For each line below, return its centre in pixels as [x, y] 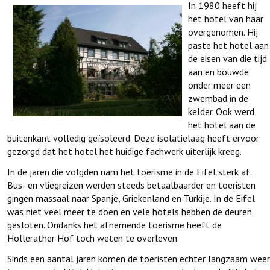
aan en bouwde [218, 71]
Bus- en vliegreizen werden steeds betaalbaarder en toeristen [131, 185]
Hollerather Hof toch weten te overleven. [93, 238]
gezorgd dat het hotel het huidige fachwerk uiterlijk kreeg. [124, 151]
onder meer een [219, 85]
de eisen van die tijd [228, 58]
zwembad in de [218, 98]
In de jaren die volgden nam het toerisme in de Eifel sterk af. [129, 171]
